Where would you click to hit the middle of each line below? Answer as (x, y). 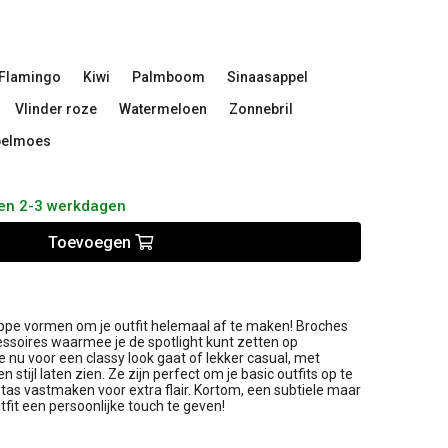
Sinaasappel (267, 77)
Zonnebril (261, 109)
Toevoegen (91, 242)
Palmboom (168, 77)
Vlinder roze (56, 109)
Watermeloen (163, 109)
